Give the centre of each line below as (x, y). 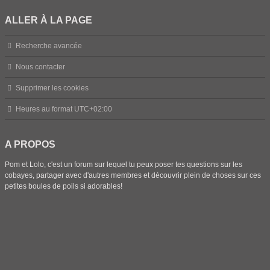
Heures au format (45, 109)
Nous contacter (41, 67)
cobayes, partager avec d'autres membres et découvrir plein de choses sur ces (133, 175)
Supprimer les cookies (52, 88)
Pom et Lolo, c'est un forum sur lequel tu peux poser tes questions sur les (124, 165)
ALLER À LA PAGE (49, 20)
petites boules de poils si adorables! (64, 186)
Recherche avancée (49, 46)
